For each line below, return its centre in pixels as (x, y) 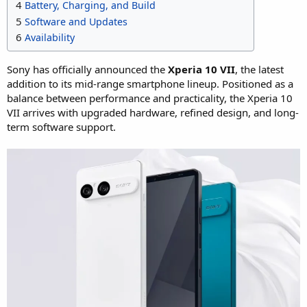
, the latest (259, 69)
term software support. (61, 126)
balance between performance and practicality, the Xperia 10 (150, 98)
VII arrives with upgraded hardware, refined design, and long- (153, 112)
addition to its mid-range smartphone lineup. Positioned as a (150, 83)
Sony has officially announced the (87, 69)
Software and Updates (76, 21)
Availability (50, 37)
